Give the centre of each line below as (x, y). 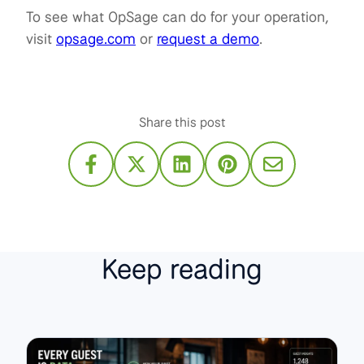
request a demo (208, 39)
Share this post (182, 123)
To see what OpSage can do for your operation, (178, 17)
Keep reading (182, 268)
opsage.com (96, 39)
